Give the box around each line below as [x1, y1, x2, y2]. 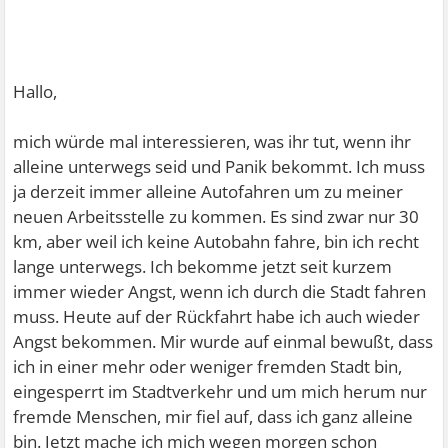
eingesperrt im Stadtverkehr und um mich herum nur [13, 380, 428, 403]
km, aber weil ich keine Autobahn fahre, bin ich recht [13, 230, 420, 253]
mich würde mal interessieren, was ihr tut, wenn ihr [13, 130, 412, 153]
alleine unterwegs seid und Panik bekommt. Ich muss [13, 155, 426, 178]
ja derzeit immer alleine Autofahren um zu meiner [13, 180, 404, 203]
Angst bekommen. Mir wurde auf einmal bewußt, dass [13, 330, 434, 353]
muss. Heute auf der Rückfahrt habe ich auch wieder [13, 305, 421, 328]
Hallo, [13, 80, 58, 103]
